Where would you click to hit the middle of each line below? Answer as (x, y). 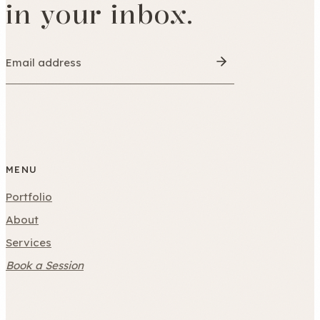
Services (29, 242)
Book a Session (45, 265)
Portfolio (29, 196)
